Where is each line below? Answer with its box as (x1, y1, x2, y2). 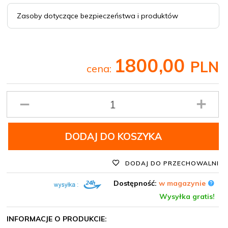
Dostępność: (113, 179, 159, 188)
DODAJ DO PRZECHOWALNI (123, 159, 219, 167)
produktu (7, 102, 37, 111)
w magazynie (159, 179, 208, 188)
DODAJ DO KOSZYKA (65, 130, 162, 142)
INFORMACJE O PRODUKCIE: (7, 214, 107, 223)
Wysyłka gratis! (159, 192, 215, 201)
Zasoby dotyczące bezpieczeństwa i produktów (17, 11, 178, 20)
